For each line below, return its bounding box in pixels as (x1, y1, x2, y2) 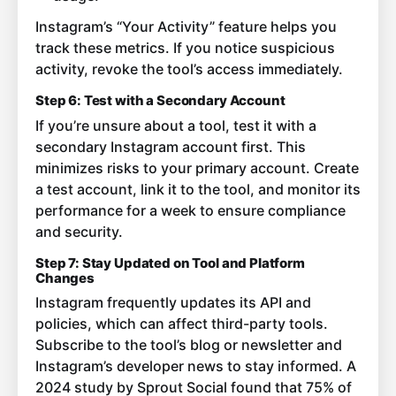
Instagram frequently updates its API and (35, 293, 311, 312)
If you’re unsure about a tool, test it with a (35, 116, 316, 134)
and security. (35, 222, 123, 240)
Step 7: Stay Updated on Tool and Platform (35, 254, 305, 271)
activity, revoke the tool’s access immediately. (35, 60, 343, 79)
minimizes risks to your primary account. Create (35, 158, 359, 177)
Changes (35, 269, 95, 286)
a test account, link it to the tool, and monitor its (35, 179, 361, 198)
